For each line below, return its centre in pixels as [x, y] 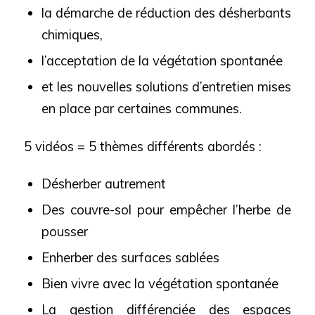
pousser [64, 231]
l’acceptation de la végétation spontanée [162, 61]
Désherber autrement [103, 184]
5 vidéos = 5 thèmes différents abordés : [142, 146]
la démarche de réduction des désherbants [166, 13]
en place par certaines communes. [141, 109]
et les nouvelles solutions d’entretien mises [166, 87]
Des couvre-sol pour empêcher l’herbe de [166, 210]
